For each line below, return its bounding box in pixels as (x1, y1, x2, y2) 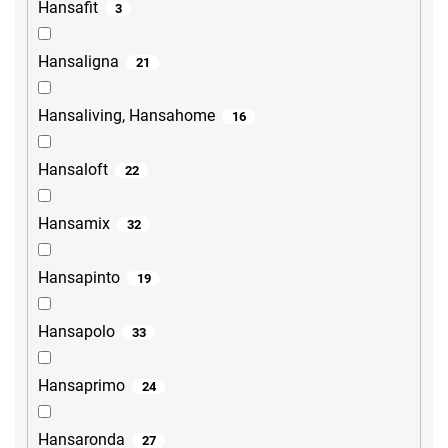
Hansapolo (38, 322, 115, 342)
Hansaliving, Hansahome (38, 106, 215, 126)
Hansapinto (38, 268, 120, 288)
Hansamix (38, 214, 110, 234)
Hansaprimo (38, 376, 125, 396)
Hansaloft (38, 160, 108, 180)
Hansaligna (38, 52, 119, 72)
